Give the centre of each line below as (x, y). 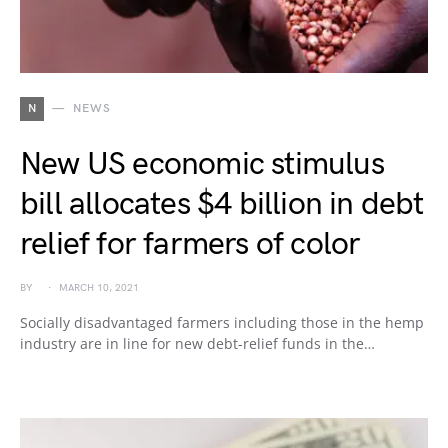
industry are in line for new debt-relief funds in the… (197, 343)
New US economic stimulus (202, 164)
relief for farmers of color (190, 244)
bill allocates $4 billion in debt (222, 204)
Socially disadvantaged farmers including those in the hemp (222, 322)
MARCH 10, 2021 (99, 288)
